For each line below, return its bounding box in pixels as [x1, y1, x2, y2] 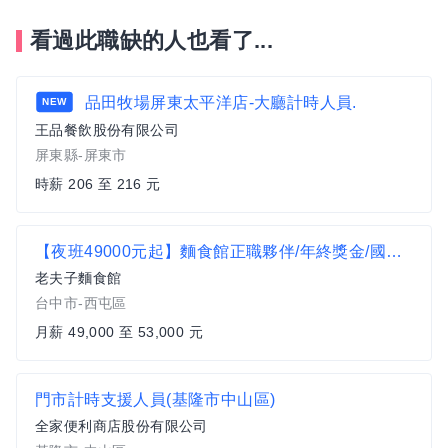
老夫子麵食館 [35, 270, 122, 286]
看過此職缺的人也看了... [30, 28, 274, 53]
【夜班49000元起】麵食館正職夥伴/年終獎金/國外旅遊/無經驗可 [386, 243, 402, 260]
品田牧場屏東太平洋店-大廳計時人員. [80, 94, 357, 111]
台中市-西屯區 [35, 295, 127, 311]
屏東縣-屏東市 [35, 147, 127, 163]
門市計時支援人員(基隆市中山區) [35, 391, 276, 408]
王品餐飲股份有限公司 [35, 122, 179, 138]
